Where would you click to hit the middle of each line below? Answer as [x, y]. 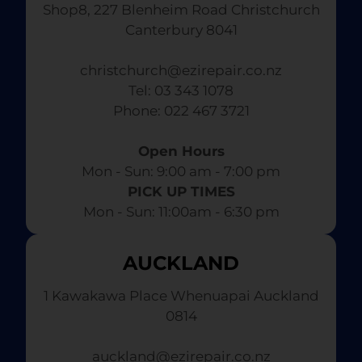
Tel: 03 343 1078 [181, 91]
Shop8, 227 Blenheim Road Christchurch [181, 10]
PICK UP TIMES [181, 192]
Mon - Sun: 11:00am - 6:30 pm [181, 212]
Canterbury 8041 [181, 30]
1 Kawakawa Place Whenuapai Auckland [181, 296]
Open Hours [181, 152]
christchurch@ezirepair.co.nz [181, 71]
